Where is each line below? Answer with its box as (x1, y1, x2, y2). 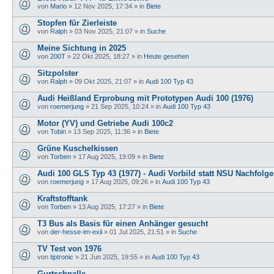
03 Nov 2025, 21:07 (75, 27, 133, 35)
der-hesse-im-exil (50, 228, 102, 235)
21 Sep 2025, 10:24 (91, 102, 149, 110)
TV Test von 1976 (37, 243, 102, 253)
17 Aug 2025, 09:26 (91, 177, 148, 185)
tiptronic (50, 253, 73, 261)
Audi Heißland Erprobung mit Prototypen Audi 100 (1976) (37, 93, 253, 103)
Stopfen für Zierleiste (37, 18, 117, 28)
